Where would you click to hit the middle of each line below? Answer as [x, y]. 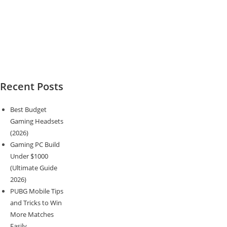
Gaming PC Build [35, 144]
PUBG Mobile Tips [37, 191]
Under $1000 [29, 156]
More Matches [32, 214]
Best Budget [28, 109]
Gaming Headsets [37, 121]
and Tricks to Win [36, 202]
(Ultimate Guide [34, 167]
